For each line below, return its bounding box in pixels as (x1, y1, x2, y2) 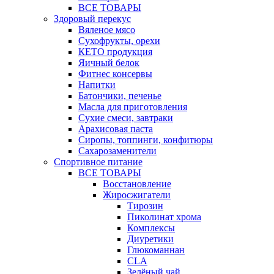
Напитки (78, 79, 116, 90)
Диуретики (127, 233, 174, 244)
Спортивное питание (54, 156, 143, 167)
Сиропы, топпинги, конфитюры (78, 134, 213, 145)
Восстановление (103, 178, 171, 189)
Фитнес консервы (78, 68, 152, 79)
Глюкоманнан (127, 244, 185, 255)
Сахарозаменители (78, 145, 157, 156)
